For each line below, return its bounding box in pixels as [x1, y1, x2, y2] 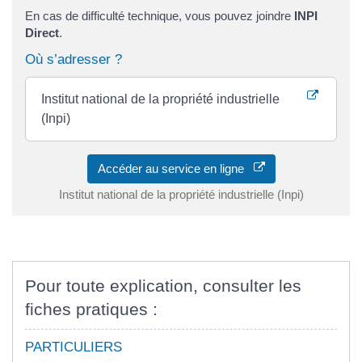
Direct [25, 26, 59, 40]
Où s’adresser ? [25, 51, 122, 67]
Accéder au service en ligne [97, 161, 254, 175]
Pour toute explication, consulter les [25, 276, 301, 295]
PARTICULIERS [25, 339, 122, 355]
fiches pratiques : [25, 299, 158, 318]
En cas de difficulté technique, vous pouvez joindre [25, 9, 294, 23]
